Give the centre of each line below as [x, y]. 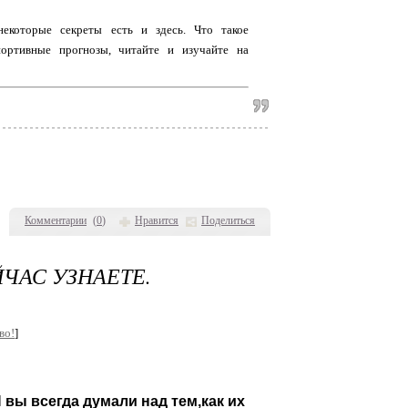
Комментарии [56, 220]
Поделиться [228, 220]
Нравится [157, 220]
